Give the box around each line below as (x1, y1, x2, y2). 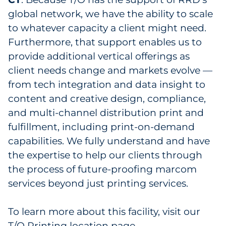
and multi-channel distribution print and (8, 107, 204, 119)
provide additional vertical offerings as (8, 50, 190, 62)
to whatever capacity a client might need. (8, 22, 206, 34)
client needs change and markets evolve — (8, 65, 212, 76)
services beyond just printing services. (8, 178, 188, 189)
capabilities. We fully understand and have (8, 135, 210, 147)
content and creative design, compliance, (8, 93, 206, 104)
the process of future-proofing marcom (8, 163, 197, 175)
